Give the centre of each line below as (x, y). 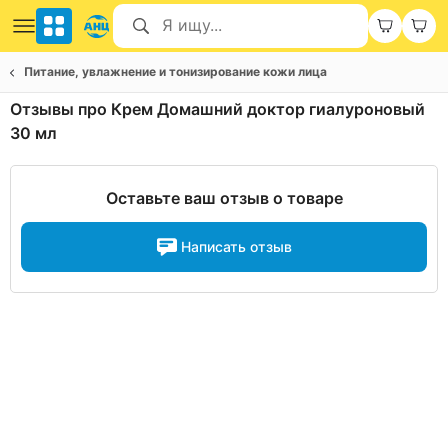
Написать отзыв (236, 246)
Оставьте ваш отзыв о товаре (224, 198)
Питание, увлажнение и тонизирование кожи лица (175, 71)
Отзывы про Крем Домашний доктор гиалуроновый (217, 109)
